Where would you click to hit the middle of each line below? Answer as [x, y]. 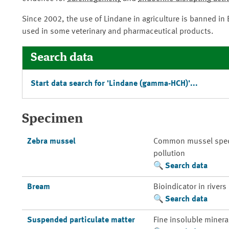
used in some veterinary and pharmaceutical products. [118, 32]
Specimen [52, 119]
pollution [169, 154]
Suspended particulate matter [81, 220]
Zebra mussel [51, 142]
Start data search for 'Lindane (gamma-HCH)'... [114, 84]
